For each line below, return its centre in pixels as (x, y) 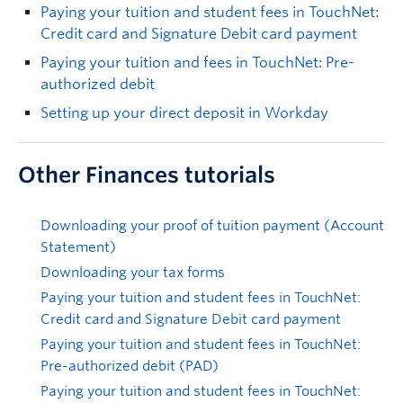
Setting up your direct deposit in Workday (184, 113)
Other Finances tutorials (147, 175)
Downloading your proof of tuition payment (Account (212, 226)
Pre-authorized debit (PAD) (130, 367)
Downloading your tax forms (133, 273)
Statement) (78, 248)
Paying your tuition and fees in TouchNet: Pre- (197, 63)
